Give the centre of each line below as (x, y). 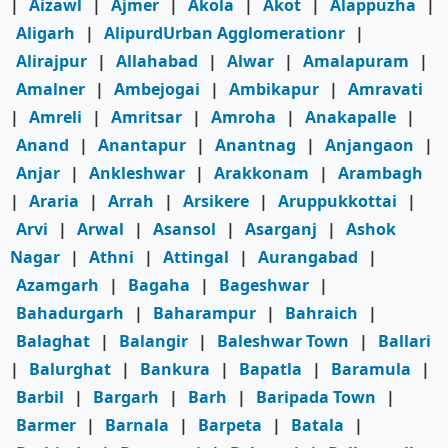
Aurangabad (308, 257)
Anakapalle (350, 117)
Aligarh (45, 33)
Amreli (55, 117)
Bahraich (321, 313)
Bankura (175, 369)
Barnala (137, 425)
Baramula (371, 369)
